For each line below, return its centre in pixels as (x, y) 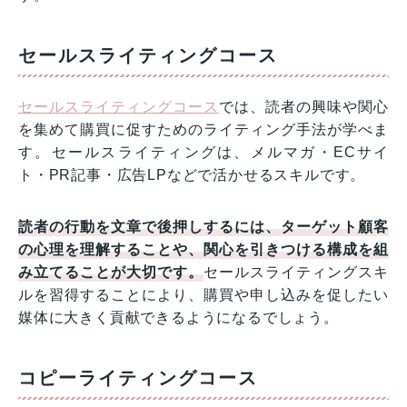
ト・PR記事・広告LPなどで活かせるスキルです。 (192, 175)
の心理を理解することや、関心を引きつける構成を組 (203, 250)
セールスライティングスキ (296, 273)
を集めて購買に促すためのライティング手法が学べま (203, 130)
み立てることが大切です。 (111, 273)
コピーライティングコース (138, 378)
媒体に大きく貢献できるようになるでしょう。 (179, 318)
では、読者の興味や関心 (304, 107)
